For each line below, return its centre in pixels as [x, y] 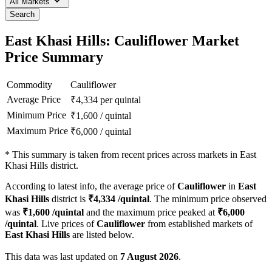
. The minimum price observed [208, 199]
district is [69, 199]
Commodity [29, 85]
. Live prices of [66, 224]
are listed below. [102, 235]
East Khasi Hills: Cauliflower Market [122, 41]
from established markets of [199, 224]
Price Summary [54, 57]
